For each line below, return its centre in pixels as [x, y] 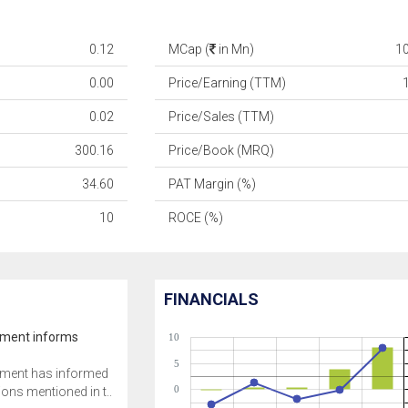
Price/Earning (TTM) [228, 83]
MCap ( [189, 49]
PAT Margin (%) [213, 184]
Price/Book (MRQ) [222, 150]
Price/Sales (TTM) [222, 117]
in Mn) [235, 49]
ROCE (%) [196, 218]
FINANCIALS [212, 299]
